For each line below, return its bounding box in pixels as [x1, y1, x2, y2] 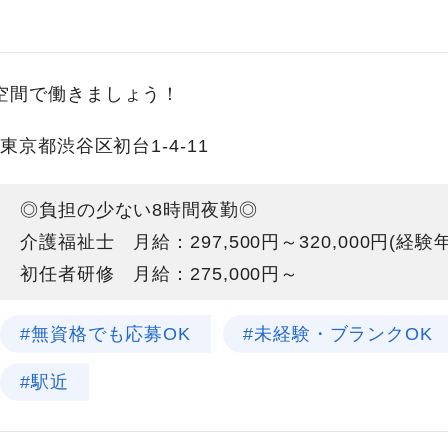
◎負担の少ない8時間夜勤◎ [20, 200, 258, 220]
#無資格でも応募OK [20, 324, 191, 344]
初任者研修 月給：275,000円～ [20, 264, 300, 284]
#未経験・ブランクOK [243, 324, 433, 344]
